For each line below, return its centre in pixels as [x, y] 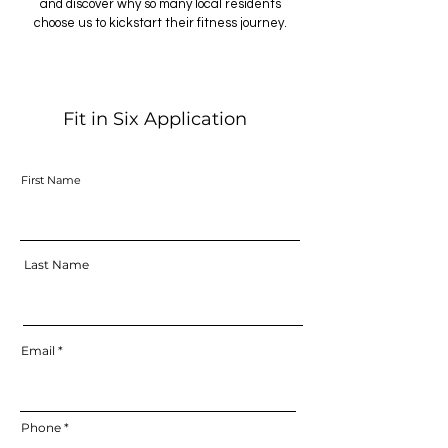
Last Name [56, 264]
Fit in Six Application [155, 119]
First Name [51, 180]
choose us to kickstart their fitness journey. [160, 23]
